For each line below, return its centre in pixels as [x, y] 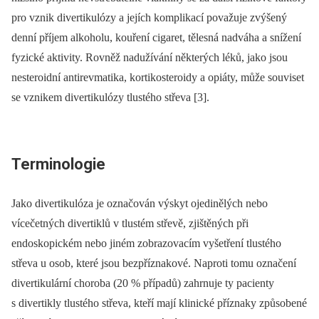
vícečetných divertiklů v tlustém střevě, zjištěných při [130, 223]
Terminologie [58, 164]
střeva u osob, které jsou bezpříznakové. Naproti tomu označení [154, 263]
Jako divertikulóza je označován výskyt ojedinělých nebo [140, 203]
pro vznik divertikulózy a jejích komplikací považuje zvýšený [149, 17]
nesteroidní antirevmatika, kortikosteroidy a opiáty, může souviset [158, 77]
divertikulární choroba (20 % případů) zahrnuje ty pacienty [143, 283]
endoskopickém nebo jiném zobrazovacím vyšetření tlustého [146, 243]
